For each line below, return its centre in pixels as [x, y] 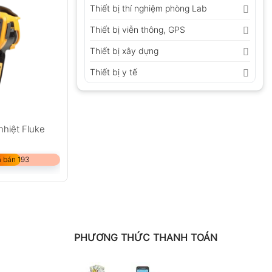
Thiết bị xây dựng [124, 51]
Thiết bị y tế [114, 72]
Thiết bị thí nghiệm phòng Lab [148, 8]
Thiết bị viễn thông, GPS [138, 30]
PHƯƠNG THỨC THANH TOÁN [145, 238]
